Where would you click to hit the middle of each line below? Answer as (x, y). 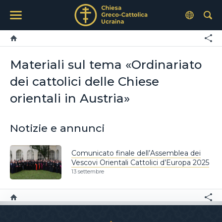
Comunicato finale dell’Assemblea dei (136, 153)
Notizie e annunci (57, 128)
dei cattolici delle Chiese (84, 81)
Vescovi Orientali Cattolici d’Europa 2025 (140, 162)
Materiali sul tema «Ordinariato (106, 64)
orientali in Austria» (70, 98)
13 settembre (88, 172)
